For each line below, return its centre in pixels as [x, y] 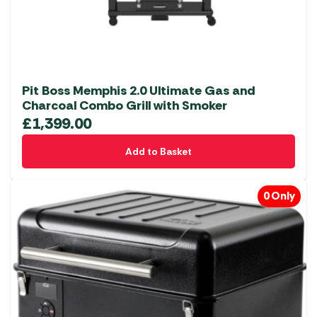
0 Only [279, 196]
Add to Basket [158, 152]
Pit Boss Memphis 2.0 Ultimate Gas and [138, 91]
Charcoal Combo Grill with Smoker [125, 106]
